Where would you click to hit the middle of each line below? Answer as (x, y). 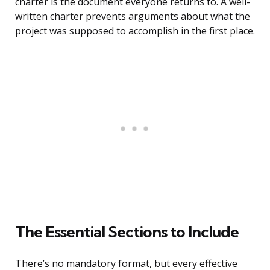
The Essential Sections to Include (127, 232)
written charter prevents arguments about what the (133, 17)
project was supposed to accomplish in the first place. (135, 31)
